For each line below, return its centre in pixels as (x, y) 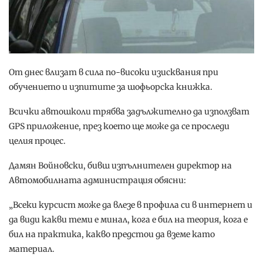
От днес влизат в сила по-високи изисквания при (114, 73)
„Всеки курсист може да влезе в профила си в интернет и (131, 205)
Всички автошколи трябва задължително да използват (129, 112)
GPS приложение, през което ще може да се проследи (119, 127)
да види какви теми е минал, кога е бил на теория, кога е (128, 220)
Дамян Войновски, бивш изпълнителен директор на (120, 166)
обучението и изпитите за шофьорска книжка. (111, 87)
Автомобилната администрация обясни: (97, 181)
